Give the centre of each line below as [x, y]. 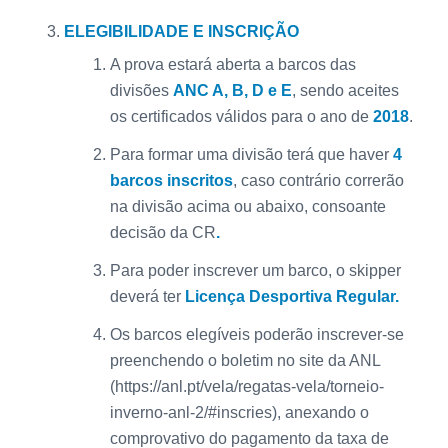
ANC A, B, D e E [232, 91]
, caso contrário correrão [318, 181]
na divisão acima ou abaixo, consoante [247, 207]
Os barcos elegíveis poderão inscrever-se [256, 335]
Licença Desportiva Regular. [291, 297]
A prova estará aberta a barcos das [232, 65]
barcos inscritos [171, 181]
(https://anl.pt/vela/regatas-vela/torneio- [246, 387]
